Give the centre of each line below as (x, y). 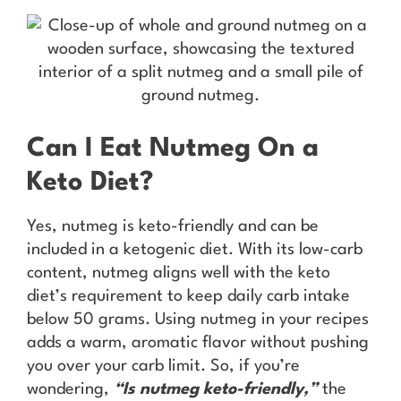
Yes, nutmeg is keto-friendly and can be (173, 226)
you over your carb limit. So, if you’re (163, 366)
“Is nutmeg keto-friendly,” (216, 389)
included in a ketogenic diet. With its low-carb (195, 249)
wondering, (70, 389)
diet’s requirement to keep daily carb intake (188, 296)
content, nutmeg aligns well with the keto (179, 273)
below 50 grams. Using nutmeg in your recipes (198, 319)
